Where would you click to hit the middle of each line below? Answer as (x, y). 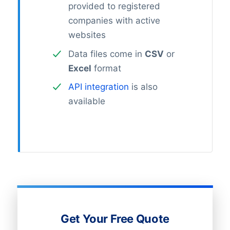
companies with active (114, 21)
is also (143, 87)
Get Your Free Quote (115, 219)
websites (87, 35)
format (106, 68)
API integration (98, 87)
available (87, 101)
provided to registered (114, 6)
